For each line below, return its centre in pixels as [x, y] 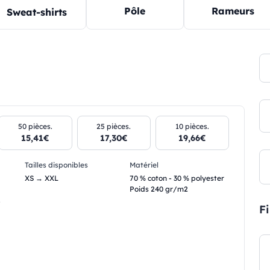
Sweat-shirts [37, 12]
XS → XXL [41, 178]
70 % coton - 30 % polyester [177, 178]
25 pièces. [114, 126]
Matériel [144, 165]
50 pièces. [36, 126]
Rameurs [233, 11]
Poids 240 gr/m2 [159, 189]
